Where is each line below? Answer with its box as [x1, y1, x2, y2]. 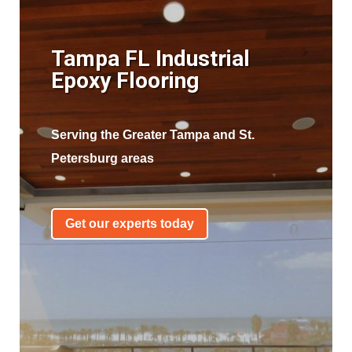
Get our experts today [64, 217, 194, 231]
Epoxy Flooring [50, 67, 210, 93]
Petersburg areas [50, 151, 154, 165]
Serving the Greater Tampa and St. [50, 127, 255, 141]
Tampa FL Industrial [50, 45, 250, 71]
